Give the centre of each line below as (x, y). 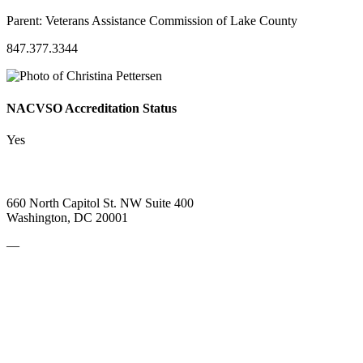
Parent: (26, 21)
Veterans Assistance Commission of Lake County (171, 21)
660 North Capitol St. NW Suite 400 (100, 203)
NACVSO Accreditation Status (92, 108)
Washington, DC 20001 (67, 218)
